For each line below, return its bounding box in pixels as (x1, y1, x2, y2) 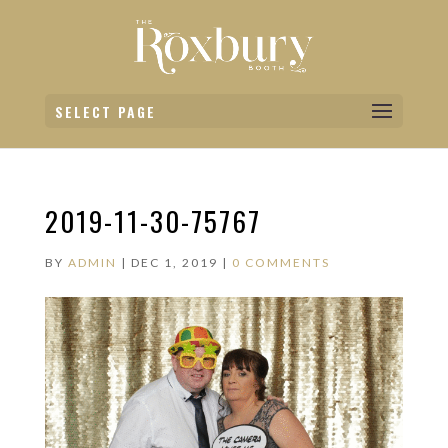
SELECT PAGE (54, 101, 156, 123)
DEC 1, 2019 (130, 255, 218, 270)
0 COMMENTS (231, 255, 330, 270)
